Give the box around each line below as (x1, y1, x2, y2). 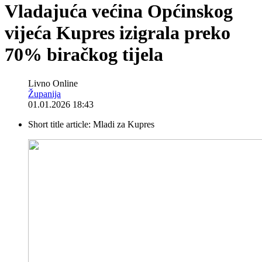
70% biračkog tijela (5, 44, 163, 65)
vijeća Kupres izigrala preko (5, 22, 230, 44)
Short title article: (28, 119, 93, 129)
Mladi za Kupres (93, 119, 154, 129)
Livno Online (28, 78, 78, 88)
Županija (28, 88, 61, 99)
